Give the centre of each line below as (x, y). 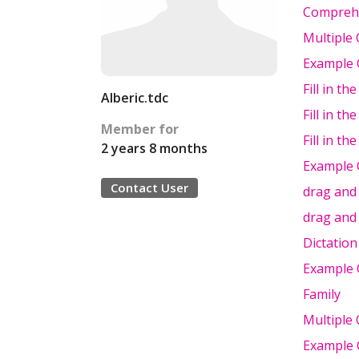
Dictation (330, 243)
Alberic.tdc (135, 98)
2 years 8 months (154, 148)
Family (322, 294)
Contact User (149, 188)
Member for (140, 129)
